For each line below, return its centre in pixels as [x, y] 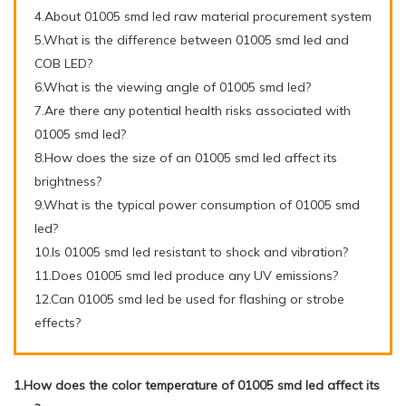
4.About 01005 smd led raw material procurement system [203, 16]
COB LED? [63, 63]
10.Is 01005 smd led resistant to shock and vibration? [191, 251]
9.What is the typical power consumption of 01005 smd [197, 204]
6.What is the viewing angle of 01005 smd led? [173, 87]
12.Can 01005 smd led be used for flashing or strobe [189, 299]
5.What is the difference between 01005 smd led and [192, 39]
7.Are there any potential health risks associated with [193, 110]
